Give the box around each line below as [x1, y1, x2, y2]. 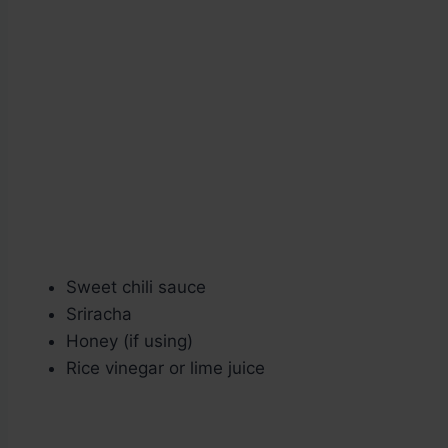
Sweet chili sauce [66, 277, 206, 298]
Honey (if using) [66, 331, 193, 352]
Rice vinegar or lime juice [66, 358, 265, 379]
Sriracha [66, 304, 132, 325]
